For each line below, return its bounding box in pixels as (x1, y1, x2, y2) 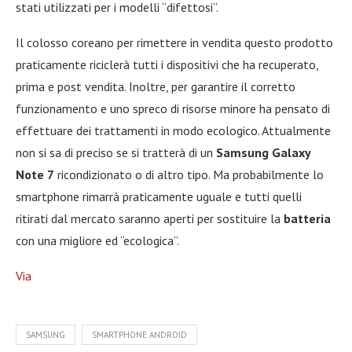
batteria (284, 210, 331, 226)
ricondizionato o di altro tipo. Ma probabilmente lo (54, 166, 324, 182)
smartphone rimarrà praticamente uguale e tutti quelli (16, 188, 302, 204)
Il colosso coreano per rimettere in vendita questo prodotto (16, 34, 333, 50)
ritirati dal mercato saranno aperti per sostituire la (16, 210, 284, 226)
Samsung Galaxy (216, 144, 310, 160)
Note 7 (16, 166, 54, 182)
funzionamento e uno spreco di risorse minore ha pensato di (16, 100, 330, 116)
